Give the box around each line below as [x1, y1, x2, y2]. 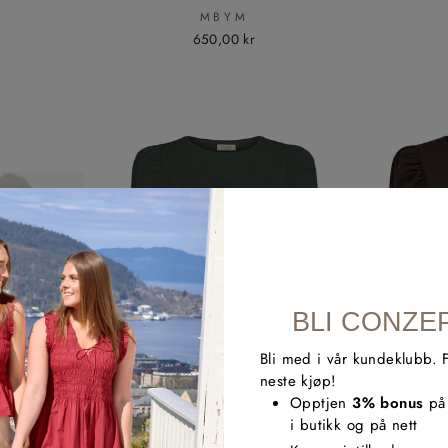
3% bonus [352, 392, 424, 415]
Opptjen [290, 392, 353, 415]
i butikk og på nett [290, 414, 418, 437]
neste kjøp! [260, 370, 337, 393]
